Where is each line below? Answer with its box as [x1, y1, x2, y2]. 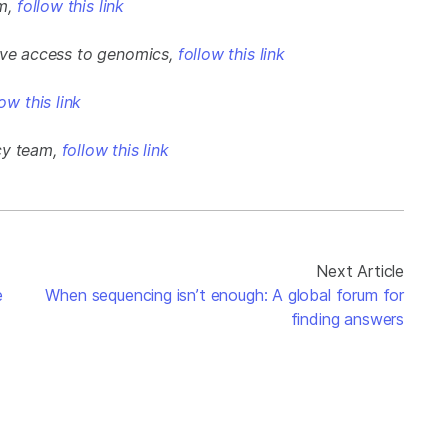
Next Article [316, 261, 404, 282]
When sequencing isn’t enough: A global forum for [45, 285, 404, 306]
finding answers [290, 309, 404, 330]
